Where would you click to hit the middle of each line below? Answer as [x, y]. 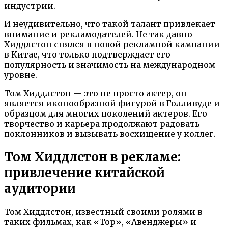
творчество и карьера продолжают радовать [102, 123]
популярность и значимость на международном [110, 64]
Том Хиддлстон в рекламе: [92, 157]
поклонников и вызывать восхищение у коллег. [110, 134]
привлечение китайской [84, 173]
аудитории [40, 188]
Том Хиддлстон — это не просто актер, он [95, 93]
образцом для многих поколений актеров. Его [106, 113]
